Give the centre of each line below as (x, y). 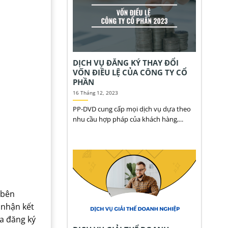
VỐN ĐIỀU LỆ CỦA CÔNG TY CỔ (130, 72)
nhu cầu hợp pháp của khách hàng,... (128, 119)
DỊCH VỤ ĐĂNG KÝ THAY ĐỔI (125, 62)
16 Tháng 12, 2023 (95, 92)
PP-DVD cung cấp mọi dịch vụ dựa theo (132, 109)
